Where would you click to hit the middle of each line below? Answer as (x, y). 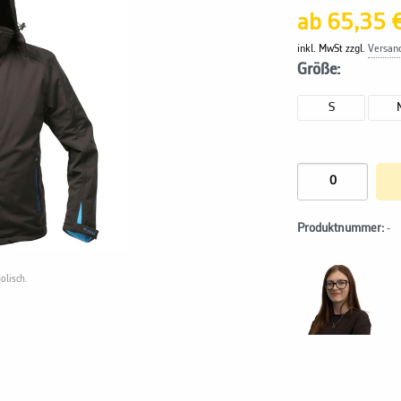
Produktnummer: (341, 228)
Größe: (319, 69)
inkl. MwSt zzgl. (333, 49)
